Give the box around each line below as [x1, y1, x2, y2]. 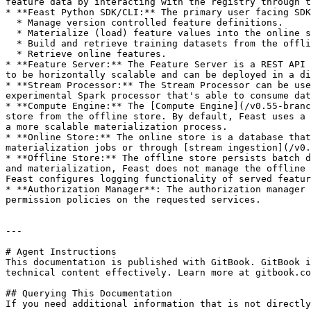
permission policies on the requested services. [6, 194, 261, 205]
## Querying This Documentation [6, 288, 172, 299]
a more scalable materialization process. [6, 121, 228, 132]
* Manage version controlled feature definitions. [6, 17, 17, 28]
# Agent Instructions [6, 246, 117, 257]
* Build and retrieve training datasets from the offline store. [6, 38, 17, 49]
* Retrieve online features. [6, 49, 17, 59]
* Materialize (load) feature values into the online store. [6, 28, 17, 38]
